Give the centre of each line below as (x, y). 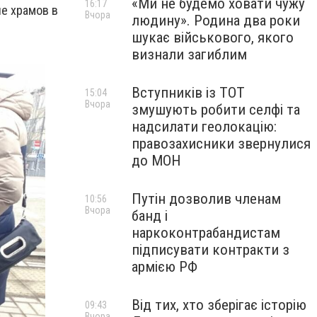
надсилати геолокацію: (204, 127)
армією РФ (165, 267)
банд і (150, 216)
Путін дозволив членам (206, 199)
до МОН (156, 161)
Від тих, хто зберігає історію (219, 305)
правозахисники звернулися (221, 144)
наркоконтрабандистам (206, 233)
